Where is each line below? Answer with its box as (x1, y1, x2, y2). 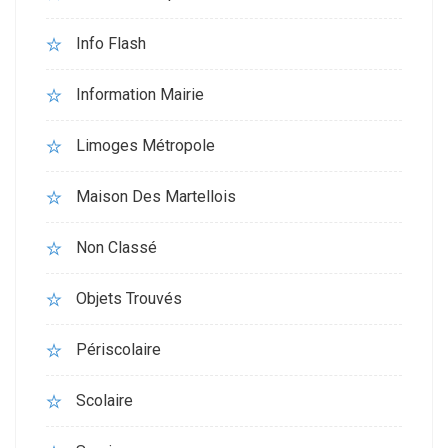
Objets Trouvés (76, 289, 182, 309)
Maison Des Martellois (76, 187, 236, 207)
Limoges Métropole (76, 136, 215, 156)
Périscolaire (76, 340, 161, 360)
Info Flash (76, 34, 146, 54)
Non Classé (76, 238, 157, 258)
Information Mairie (76, 85, 204, 105)
